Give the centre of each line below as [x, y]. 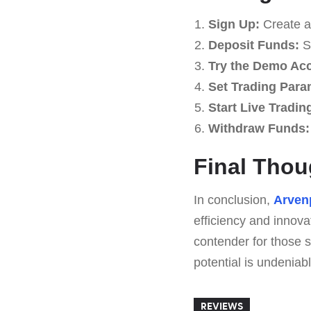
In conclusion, [234, 200]
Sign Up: [234, 24]
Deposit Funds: [253, 45]
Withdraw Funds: [259, 128]
